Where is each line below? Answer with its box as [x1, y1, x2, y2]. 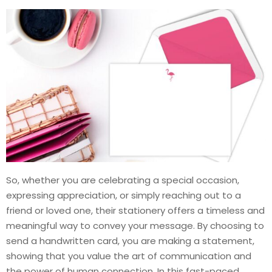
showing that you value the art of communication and [6, 250, 251, 263]
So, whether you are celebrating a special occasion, [6, 174, 239, 187]
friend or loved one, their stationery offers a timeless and [6, 204, 265, 217]
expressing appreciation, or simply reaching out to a [6, 189, 241, 202]
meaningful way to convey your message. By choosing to [6, 219, 264, 233]
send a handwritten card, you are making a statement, [6, 234, 254, 248]
